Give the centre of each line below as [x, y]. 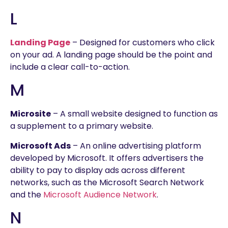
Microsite [31, 114]
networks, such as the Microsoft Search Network [107, 182]
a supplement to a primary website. [82, 126]
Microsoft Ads [40, 146]
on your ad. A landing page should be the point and [111, 54]
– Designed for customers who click [142, 42]
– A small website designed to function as [134, 114]
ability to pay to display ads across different [98, 170]
